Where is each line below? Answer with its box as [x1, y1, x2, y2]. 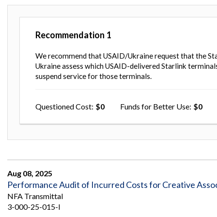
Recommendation [35, 29, 105, 40]
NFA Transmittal [7, 191, 63, 201]
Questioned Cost [35, 101, 92, 111]
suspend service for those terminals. [35, 71, 152, 80]
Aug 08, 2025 [7, 168, 52, 178]
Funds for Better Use [120, 101, 189, 111]
